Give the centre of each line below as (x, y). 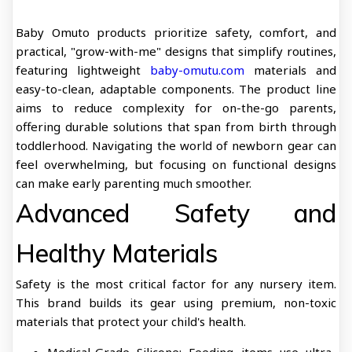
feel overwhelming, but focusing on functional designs (176, 164)
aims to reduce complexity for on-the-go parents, (176, 108)
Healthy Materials (117, 253)
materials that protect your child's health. (131, 321)
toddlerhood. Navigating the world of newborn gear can (176, 145)
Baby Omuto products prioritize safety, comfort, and (176, 32)
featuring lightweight (83, 70)
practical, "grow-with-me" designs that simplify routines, (176, 51)
